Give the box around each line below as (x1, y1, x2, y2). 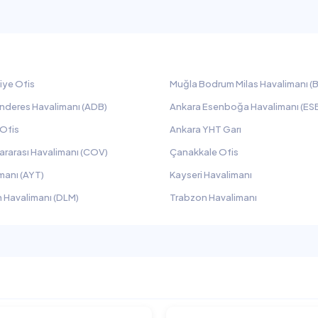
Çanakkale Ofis (170, 146, 238, 158)
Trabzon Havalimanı (170, 192, 257, 204)
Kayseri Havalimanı (170, 169, 252, 181)
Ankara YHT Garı (170, 124, 241, 136)
